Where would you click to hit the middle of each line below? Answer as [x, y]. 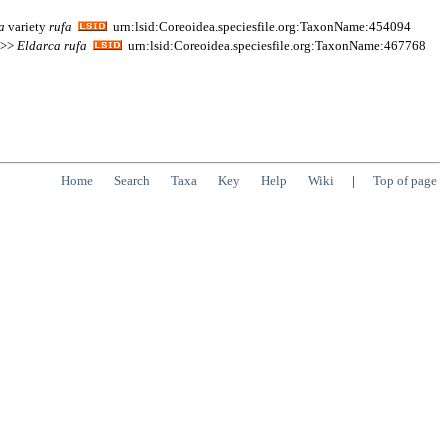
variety [27, 26]
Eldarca [39, 45]
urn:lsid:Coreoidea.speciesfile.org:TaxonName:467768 [274, 45]
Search [132, 181]
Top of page [405, 181]
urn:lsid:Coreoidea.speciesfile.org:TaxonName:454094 [259, 26]
